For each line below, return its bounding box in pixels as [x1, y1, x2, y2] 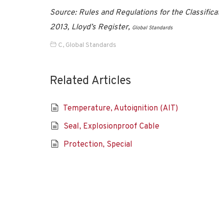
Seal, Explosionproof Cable [63, 122, 159, 131]
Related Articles [50, 74, 131, 88]
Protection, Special [63, 140, 132, 150]
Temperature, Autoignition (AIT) [63, 104, 178, 113]
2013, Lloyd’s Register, [50, 22, 132, 32]
